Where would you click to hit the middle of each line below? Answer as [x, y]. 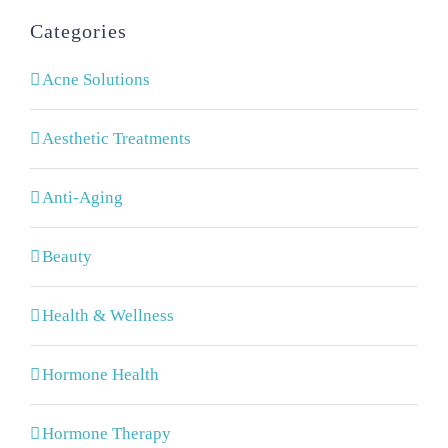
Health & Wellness [108, 315]
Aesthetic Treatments [116, 138]
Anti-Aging [82, 197]
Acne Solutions [96, 79]
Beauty [67, 256]
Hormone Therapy [106, 433]
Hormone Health [100, 374]
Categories [78, 31]
